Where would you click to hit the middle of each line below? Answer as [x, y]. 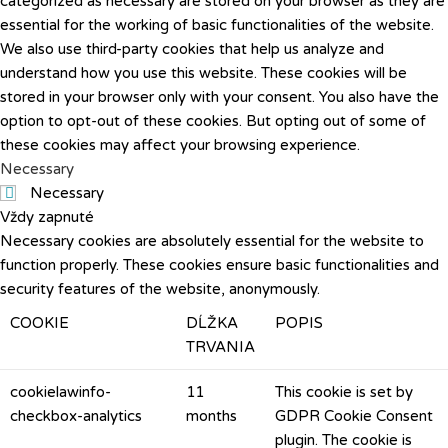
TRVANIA [220, 347]
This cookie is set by [344, 392]
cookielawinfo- [60, 392]
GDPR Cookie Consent [354, 416]
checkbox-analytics [76, 416]
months [211, 416]
